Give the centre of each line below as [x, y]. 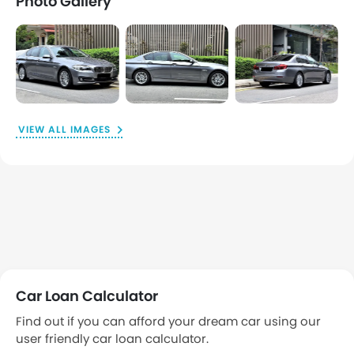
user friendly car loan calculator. [112, 339]
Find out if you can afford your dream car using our [168, 322]
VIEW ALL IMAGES [66, 130]
